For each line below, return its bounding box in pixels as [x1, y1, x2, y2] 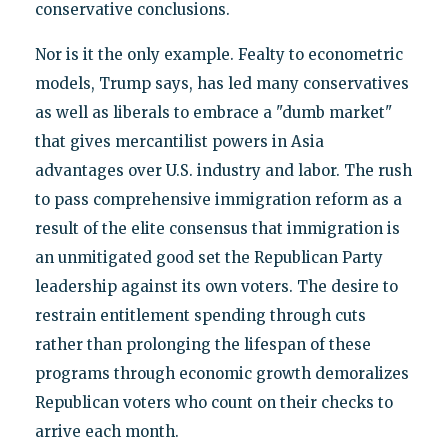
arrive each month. [34, 421, 179, 441]
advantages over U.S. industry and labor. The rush [34, 160, 412, 180]
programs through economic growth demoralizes [34, 363, 409, 383]
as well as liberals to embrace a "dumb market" [34, 102, 392, 122]
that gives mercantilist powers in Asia [34, 131, 324, 151]
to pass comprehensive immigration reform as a [34, 189, 402, 209]
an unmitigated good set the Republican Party [34, 247, 383, 267]
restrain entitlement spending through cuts [34, 305, 366, 325]
